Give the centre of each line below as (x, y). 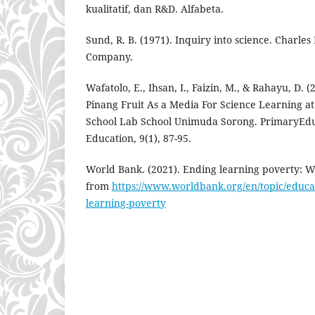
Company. (109, 56)
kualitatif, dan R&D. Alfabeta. (155, 8)
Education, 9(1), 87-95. (139, 138)
